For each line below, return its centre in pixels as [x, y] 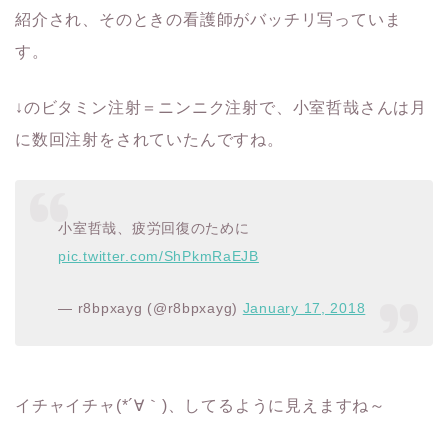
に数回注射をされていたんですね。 [149, 139]
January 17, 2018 [304, 308]
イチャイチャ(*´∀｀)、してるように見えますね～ [200, 406]
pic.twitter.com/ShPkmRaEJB [158, 256]
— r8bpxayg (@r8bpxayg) [150, 308]
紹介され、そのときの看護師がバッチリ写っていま [208, 19]
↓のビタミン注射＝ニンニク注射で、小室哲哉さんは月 [221, 107]
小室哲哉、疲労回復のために [154, 228]
